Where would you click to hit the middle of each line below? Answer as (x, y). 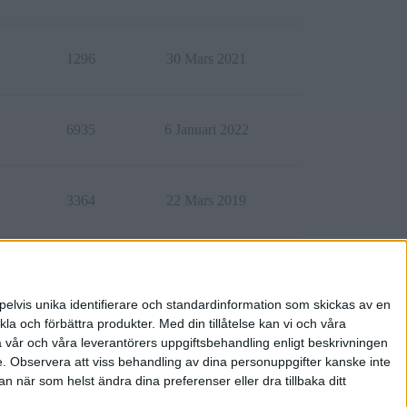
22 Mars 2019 (206, 200)
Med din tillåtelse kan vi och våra (253, 323)
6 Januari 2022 (206, 129)
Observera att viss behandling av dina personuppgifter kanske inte (200, 362)
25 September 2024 (206, 271)
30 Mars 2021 (206, 59)
